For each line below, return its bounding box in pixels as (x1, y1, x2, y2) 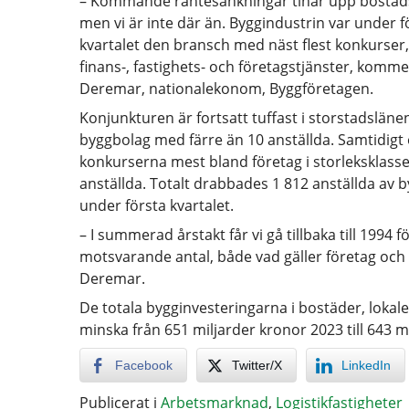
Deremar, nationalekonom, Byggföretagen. (79, 79, 373, 99)
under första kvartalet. (79, 195, 234, 215)
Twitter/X (232, 358, 282, 372)
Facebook (115, 358, 173, 372)
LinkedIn (341, 358, 391, 372)
